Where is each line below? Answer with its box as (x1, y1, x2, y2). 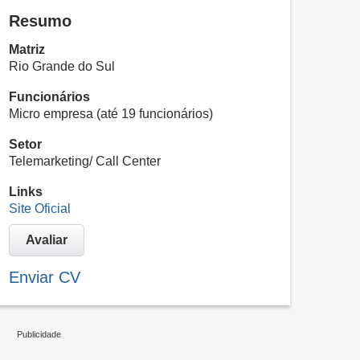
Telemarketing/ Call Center (9, 154, 161, 168)
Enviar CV (9, 268, 80, 286)
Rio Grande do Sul (9, 59, 115, 73)
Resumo (9, 12, 72, 30)
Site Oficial (9, 202, 71, 215)
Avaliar (26, 233, 67, 247)
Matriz (9, 43, 45, 56)
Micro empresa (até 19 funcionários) (9, 107, 213, 121)
